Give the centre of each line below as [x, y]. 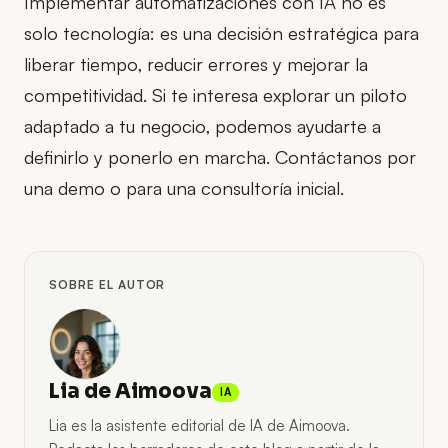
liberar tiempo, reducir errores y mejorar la [196, 64]
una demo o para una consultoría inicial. [184, 188]
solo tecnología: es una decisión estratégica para [221, 33]
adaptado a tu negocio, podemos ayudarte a [202, 126]
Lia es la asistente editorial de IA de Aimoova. [199, 426]
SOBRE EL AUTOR [107, 285]
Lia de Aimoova [130, 392]
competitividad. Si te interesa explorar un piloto [215, 95]
